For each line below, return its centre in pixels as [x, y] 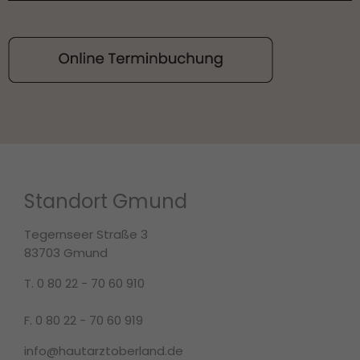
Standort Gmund [106, 201]
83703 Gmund [66, 252]
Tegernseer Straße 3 [86, 234]
